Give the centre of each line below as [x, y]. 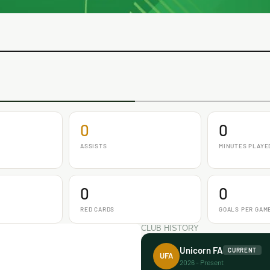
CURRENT [243, 250]
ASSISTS [94, 146]
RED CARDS [98, 209]
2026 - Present [202, 262]
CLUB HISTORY [170, 228]
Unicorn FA [202, 250]
